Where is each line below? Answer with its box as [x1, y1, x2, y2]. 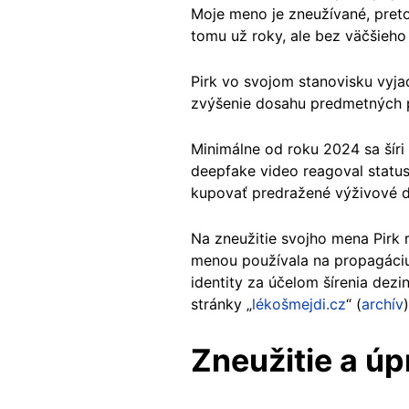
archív [362, 294, 404, 313]
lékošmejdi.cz [252, 294, 346, 313]
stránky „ [191, 294, 252, 313]
